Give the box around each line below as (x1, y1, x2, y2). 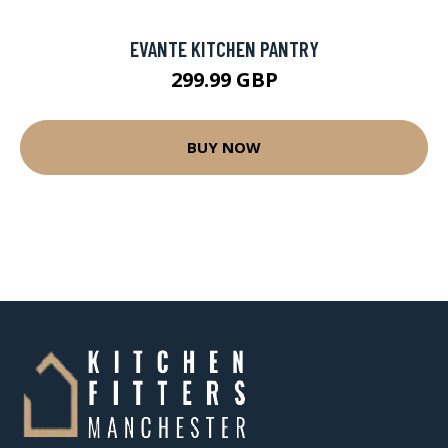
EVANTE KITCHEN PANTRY (129, 35, 319, 61)
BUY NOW (187, 137, 261, 158)
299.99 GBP (170, 65, 278, 93)
